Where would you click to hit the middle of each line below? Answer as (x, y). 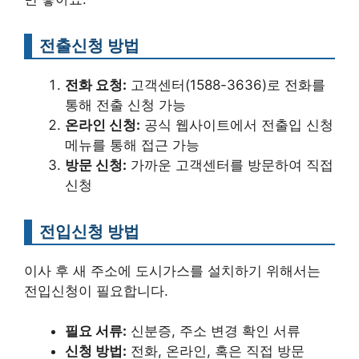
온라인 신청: (103, 125)
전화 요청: (96, 85)
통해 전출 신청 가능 (125, 105)
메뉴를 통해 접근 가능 (132, 145)
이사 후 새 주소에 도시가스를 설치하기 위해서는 (172, 270)
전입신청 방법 (89, 231)
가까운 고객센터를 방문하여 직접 (230, 165)
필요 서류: (96, 331)
